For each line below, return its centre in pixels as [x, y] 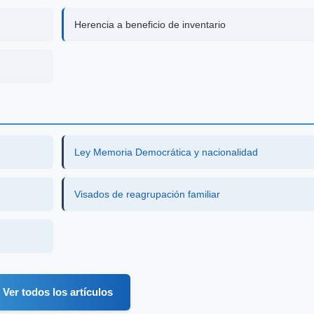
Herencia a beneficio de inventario [150, 24]
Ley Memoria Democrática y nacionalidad [166, 152]
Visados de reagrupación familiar [148, 194]
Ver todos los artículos [57, 292]
